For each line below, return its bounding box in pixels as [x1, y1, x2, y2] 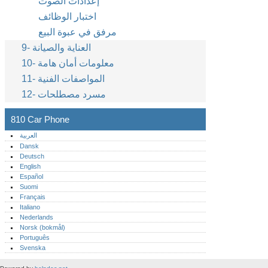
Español [20, 173, 44, 180]
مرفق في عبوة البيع [38, 27, 117, 37]
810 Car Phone [11, 114, 69, 124]
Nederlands [20, 214, 54, 221]
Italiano [20, 203, 41, 211]
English [20, 163, 41, 170]
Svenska [20, 244, 46, 251]
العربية [20, 132, 38, 139]
